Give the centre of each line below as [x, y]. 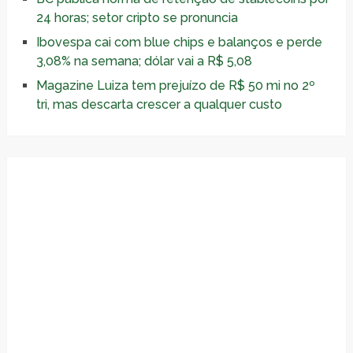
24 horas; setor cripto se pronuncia [137, 17]
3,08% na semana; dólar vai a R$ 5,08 [144, 61]
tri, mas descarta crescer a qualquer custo [159, 104]
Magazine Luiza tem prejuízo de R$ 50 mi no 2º [175, 85]
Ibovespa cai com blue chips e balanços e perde [179, 42]
